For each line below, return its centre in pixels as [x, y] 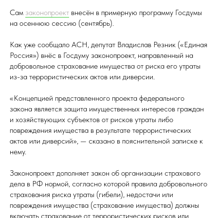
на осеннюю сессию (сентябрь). [62, 23]
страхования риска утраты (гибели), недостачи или [91, 194]
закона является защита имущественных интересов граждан [107, 109]
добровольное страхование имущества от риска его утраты [105, 66]
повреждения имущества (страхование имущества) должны [104, 205]
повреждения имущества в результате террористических [100, 130]
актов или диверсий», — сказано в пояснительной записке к [106, 141]
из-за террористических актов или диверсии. [82, 77]
